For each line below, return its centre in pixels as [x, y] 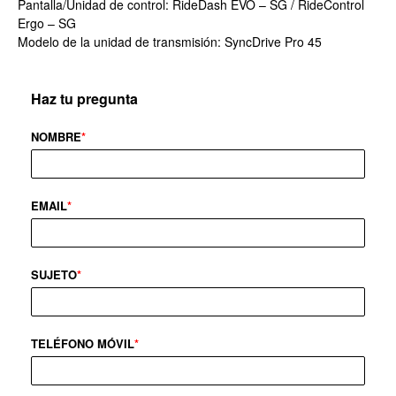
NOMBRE [56, 137]
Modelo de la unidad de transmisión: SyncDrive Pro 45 [170, 42]
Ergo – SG [47, 23]
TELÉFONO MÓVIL [83, 344]
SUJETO [54, 275]
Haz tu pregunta [84, 99]
